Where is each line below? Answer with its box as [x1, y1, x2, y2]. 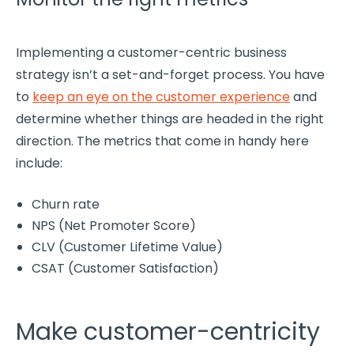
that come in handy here [152, 131, 309, 150]
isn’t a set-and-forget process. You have [70, 65, 325, 84]
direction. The [16, 131, 104, 150]
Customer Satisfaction [73, 258, 213, 277]
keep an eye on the [32, 87, 156, 106]
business [234, 43, 287, 62]
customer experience [156, 87, 290, 106]
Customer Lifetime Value [64, 237, 217, 256]
